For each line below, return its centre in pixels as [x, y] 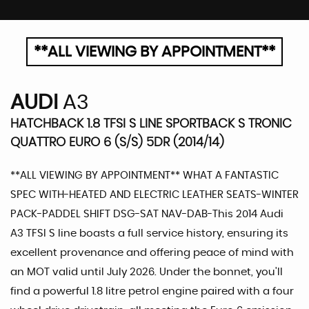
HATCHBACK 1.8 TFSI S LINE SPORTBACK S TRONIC [151, 124]
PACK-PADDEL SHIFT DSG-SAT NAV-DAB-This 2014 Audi [147, 214]
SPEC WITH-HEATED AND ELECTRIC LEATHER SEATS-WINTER [154, 195]
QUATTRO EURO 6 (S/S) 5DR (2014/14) [117, 142]
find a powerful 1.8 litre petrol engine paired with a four [152, 291]
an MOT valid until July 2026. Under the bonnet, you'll [147, 272]
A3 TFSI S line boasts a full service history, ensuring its [149, 233]
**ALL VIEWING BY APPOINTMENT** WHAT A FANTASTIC [144, 175]
